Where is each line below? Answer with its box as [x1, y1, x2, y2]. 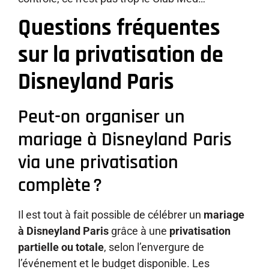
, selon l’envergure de [104, 241, 204, 254]
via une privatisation [18, 150, 178, 175]
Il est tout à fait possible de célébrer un [18, 208, 204, 222]
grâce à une [109, 225, 169, 238]
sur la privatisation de [18, 41, 223, 70]
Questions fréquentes [18, 14, 220, 43]
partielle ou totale [18, 241, 104, 254]
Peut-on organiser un [18, 104, 185, 130]
